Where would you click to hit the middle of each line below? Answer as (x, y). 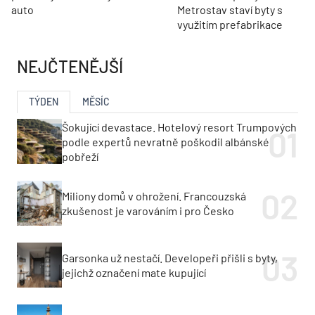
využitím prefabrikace (230, 25)
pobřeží (80, 156)
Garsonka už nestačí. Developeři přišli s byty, (170, 258)
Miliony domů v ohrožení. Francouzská (154, 196)
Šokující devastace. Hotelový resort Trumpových (179, 127)
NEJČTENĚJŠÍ (70, 67)
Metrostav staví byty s (230, 10)
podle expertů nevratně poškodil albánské (166, 141)
